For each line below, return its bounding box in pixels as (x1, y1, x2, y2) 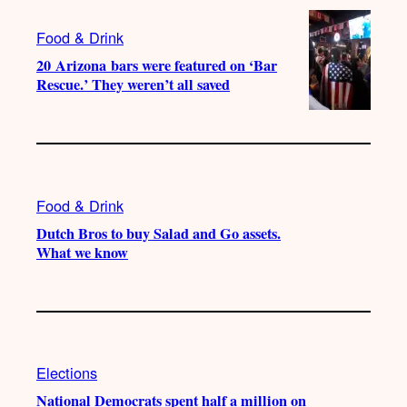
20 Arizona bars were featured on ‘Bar (36, 55, 277, 77)
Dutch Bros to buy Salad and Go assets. (36, 222, 281, 244)
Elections (36, 362, 97, 384)
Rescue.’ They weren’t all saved (36, 74, 230, 96)
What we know (36, 241, 128, 263)
